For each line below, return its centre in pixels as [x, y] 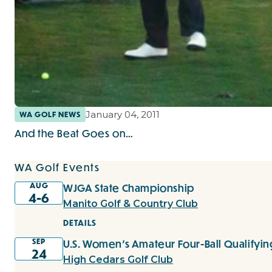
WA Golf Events [57, 168]
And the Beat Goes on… [74, 134]
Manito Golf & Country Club [131, 204]
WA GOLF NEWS [50, 115]
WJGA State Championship [129, 188]
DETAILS [80, 223]
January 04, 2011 [123, 115]
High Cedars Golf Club [118, 260]
